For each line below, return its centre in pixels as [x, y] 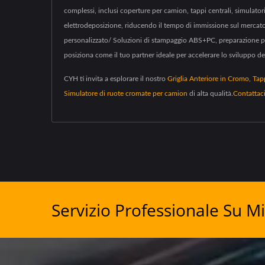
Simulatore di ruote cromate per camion [126, 93]
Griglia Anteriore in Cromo [208, 79]
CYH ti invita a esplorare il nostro [116, 79]
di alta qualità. [210, 93]
